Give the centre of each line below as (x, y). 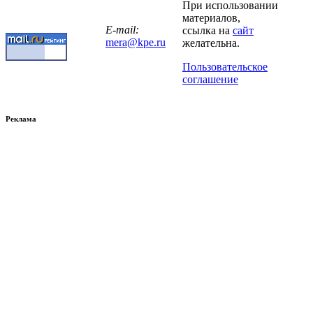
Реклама (21, 119)
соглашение (210, 80)
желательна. (211, 43)
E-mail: (122, 30)
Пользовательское (225, 67)
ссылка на (208, 31)
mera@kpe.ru (136, 43)
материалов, (211, 18)
